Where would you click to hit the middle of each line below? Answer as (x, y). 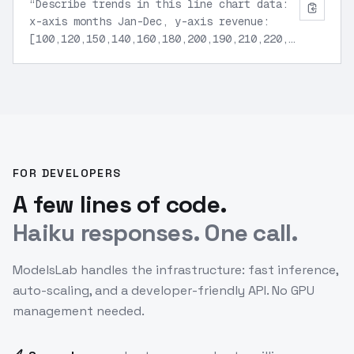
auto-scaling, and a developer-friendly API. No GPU (164, 290)
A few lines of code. (120, 204)
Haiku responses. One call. (156, 233)
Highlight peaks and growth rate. (130, 56)
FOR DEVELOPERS (67, 173)
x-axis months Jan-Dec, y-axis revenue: (149, 21)
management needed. (79, 311)
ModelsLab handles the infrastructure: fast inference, (175, 270)
